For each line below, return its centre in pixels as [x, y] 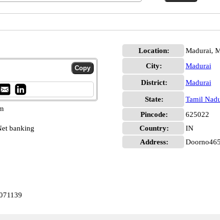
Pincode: [154, 114]
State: [154, 99]
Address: [154, 142]
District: [154, 82]
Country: [154, 128]
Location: [154, 51]
